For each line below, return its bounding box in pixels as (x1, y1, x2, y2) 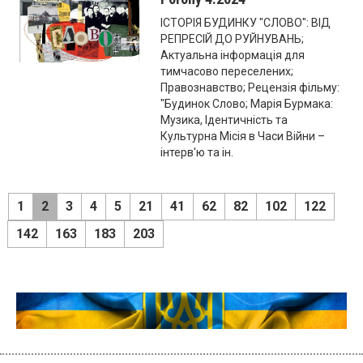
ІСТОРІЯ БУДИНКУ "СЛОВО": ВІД (160, 15, 331, 29)
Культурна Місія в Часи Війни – (160, 129, 326, 143)
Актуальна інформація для (160, 48, 305, 62)
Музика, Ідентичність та (160, 113, 288, 126)
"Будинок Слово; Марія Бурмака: (160, 96, 334, 110)
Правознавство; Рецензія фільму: (160, 80, 340, 94)
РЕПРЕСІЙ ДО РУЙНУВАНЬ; (160, 32, 305, 45)
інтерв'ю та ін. (160, 145, 234, 159)
